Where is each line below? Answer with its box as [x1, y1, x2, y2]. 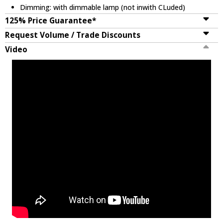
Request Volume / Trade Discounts [5, 29, 140, 40]
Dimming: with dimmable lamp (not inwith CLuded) [20, 2, 186, 12]
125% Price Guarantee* [5, 15, 96, 26]
